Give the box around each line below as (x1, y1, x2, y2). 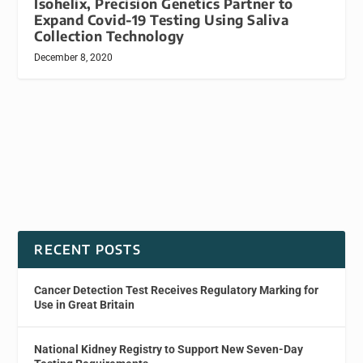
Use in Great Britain (34, 298, 135, 312)
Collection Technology (34, 28, 185, 45)
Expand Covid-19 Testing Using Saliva (34, 11, 289, 29)
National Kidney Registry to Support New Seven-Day (34, 343, 304, 357)
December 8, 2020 (34, 52, 113, 64)
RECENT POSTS (34, 241, 141, 258)
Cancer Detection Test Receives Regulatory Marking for (34, 284, 319, 297)
